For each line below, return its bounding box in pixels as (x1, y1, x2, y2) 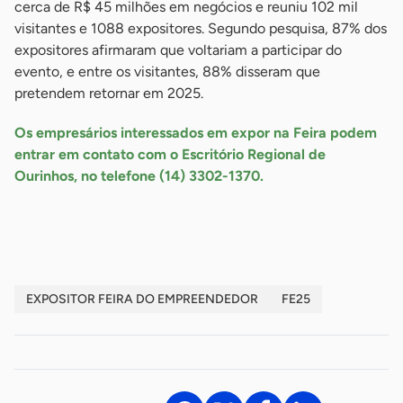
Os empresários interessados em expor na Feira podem (14, 124, 377, 142)
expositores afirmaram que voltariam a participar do (14, 41, 342, 59)
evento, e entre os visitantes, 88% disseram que (14, 63, 320, 81)
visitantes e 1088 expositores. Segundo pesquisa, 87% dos (14, 20, 387, 38)
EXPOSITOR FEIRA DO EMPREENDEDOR (26, 291, 258, 308)
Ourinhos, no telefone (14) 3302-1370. (14, 167, 267, 185)
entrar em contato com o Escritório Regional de (14, 146, 326, 164)
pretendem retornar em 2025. (14, 85, 203, 103)
